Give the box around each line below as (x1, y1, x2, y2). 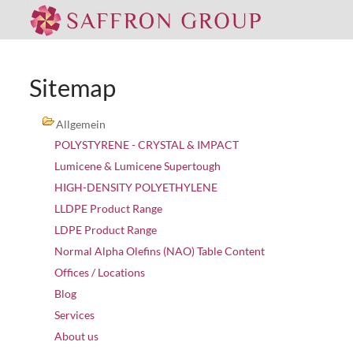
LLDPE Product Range (54, 202, 162, 215)
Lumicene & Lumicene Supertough (54, 159, 221, 173)
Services (54, 308, 95, 321)
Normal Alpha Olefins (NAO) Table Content (54, 244, 265, 258)
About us (54, 329, 98, 343)
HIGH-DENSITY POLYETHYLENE (54, 180, 217, 194)
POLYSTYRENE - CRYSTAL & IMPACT (54, 138, 239, 151)
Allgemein (56, 117, 106, 131)
